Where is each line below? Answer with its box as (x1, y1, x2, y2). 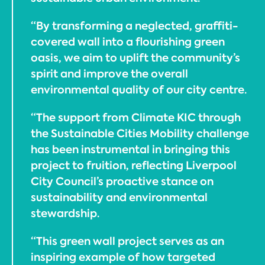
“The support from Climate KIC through (31, 109, 241, 125)
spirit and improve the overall (31, 66, 188, 81)
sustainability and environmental (31, 189, 208, 205)
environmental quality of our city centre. (31, 82, 247, 97)
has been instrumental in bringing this (31, 141, 230, 157)
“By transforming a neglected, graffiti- (31, 18, 238, 33)
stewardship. (31, 205, 99, 221)
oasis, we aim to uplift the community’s (31, 50, 240, 65)
